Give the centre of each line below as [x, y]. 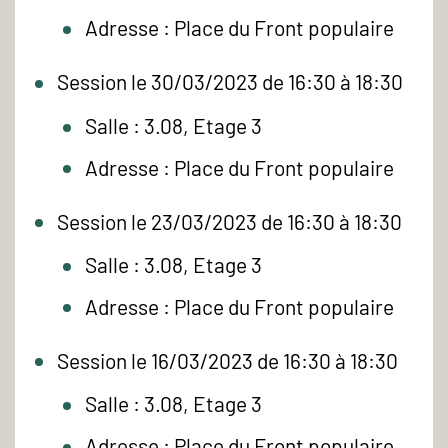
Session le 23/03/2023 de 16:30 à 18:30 [230, 221]
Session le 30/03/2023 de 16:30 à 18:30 [230, 82]
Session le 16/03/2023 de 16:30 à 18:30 [228, 360]
